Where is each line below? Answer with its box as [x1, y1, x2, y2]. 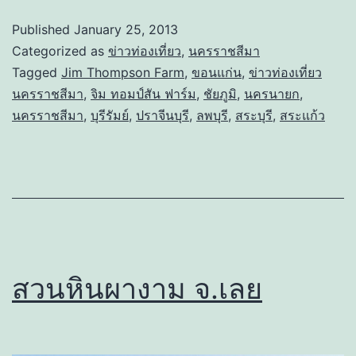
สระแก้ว [280, 107, 325, 124]
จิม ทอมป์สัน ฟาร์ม [91, 86, 196, 103]
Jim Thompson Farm [61, 64, 184, 81]
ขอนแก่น [192, 64, 242, 81]
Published [12, 21, 74, 38]
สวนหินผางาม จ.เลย [12, 271, 262, 307]
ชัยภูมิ [203, 86, 237, 103]
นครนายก [244, 86, 300, 103]
